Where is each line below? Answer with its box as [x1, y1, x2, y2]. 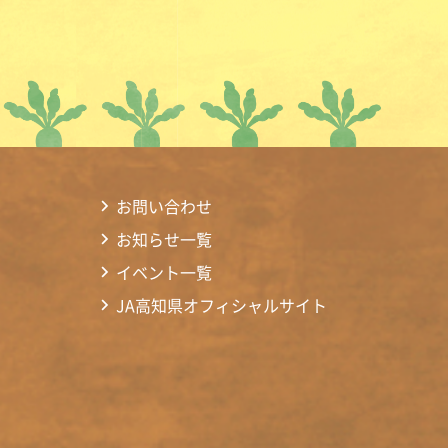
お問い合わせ [116, 193, 212, 218]
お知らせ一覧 [116, 226, 212, 251]
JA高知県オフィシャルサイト [116, 293, 327, 318]
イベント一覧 [116, 260, 212, 285]
